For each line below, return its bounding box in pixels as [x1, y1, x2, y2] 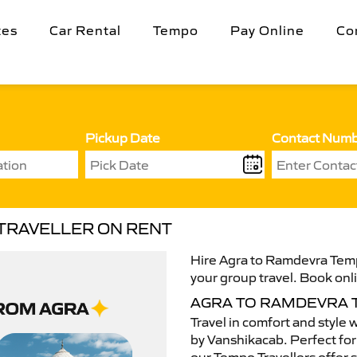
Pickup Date [85, 130, 160, 146]
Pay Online [230, 22, 304, 38]
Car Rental [49, 22, 121, 38]
